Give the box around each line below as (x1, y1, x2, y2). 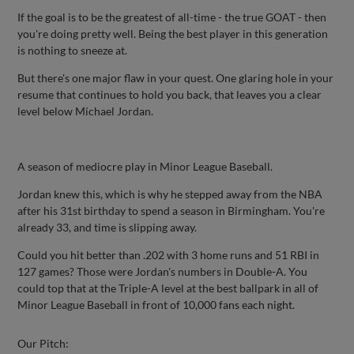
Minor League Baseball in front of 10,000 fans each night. (17, 297, 296, 311)
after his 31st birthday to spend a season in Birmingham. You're (17, 203, 326, 217)
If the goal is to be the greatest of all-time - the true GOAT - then (17, 9, 327, 24)
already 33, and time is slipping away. (17, 220, 198, 234)
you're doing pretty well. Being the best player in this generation (17, 26, 329, 40)
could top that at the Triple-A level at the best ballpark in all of (17, 281, 319, 295)
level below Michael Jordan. (17, 104, 154, 118)
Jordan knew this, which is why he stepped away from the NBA (17, 186, 323, 201)
